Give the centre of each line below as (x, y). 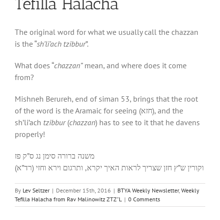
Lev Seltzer (36, 191)
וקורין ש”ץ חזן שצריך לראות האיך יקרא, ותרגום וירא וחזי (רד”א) (109, 168)
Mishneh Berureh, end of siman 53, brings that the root (106, 99)
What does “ (34, 66)
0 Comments (144, 199)
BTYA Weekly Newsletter (148, 191)
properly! (30, 134)
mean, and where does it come (135, 66)
